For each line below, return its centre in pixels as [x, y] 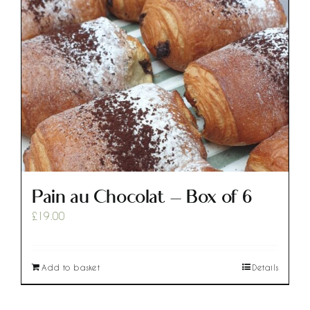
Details [265, 267]
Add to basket [71, 267]
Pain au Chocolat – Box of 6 [142, 196]
